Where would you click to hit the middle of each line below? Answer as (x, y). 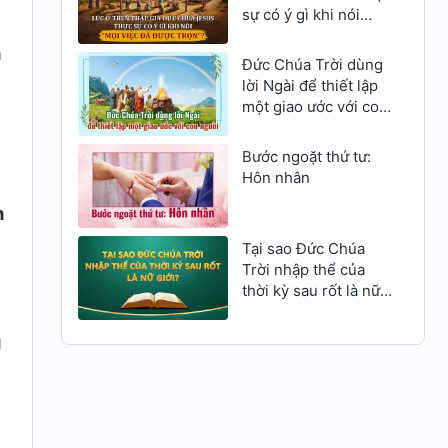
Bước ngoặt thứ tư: (306, 157)
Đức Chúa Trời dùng (312, 64)
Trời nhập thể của (303, 270)
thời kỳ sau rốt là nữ (310, 291)
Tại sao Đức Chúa (303, 249)
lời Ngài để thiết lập (309, 85)
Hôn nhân (275, 178)
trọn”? (263, 56)
